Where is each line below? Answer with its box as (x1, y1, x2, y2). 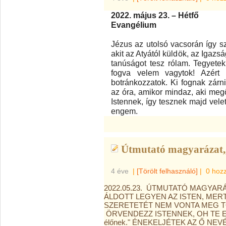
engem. (111, 106, 138, 116)
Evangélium (111, 20, 156, 29)
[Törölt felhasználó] (137, 167, 198, 175)
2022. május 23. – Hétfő (111, 11, 199, 20)
